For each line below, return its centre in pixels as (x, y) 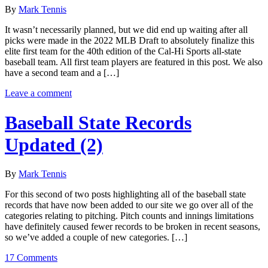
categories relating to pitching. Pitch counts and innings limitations (129, 216)
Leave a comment (38, 93)
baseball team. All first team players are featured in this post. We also (134, 62)
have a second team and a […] (62, 73)
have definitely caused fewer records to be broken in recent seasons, (133, 227)
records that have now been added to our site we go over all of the (129, 205)
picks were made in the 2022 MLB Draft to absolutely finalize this (130, 41)
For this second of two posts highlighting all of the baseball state (125, 194)
